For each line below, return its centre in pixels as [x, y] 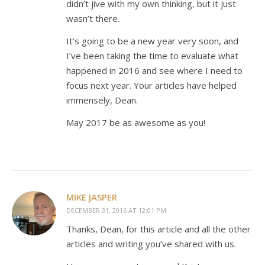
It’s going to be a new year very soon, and [152, 41]
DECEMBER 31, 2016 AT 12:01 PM [116, 210]
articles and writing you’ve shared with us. [151, 244]
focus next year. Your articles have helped [151, 85]
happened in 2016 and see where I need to [154, 70]
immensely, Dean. [102, 100]
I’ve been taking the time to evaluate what [152, 56]
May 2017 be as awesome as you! [136, 122]
